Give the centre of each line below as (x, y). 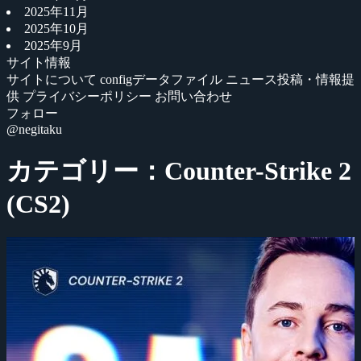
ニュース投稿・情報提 (290, 79)
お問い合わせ (193, 96)
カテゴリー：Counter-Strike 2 (179, 171)
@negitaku (34, 129)
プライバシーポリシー (89, 96)
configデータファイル (163, 79)
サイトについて (53, 79)
